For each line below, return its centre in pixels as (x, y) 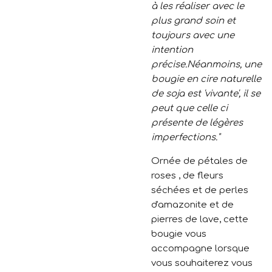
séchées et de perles (200, 190)
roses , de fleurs (187, 175)
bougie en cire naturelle (206, 79)
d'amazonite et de (192, 205)
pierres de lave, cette (200, 219)
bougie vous (179, 234)
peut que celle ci (189, 108)
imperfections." (185, 137)
